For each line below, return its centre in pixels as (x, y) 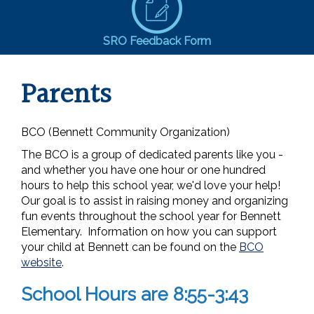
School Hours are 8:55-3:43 (135, 295)
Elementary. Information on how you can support (149, 232)
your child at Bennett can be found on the (130, 247)
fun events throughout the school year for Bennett (151, 217)
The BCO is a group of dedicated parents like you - (152, 155)
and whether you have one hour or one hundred (143, 170)
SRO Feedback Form (157, 41)
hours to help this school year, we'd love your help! (151, 186)
